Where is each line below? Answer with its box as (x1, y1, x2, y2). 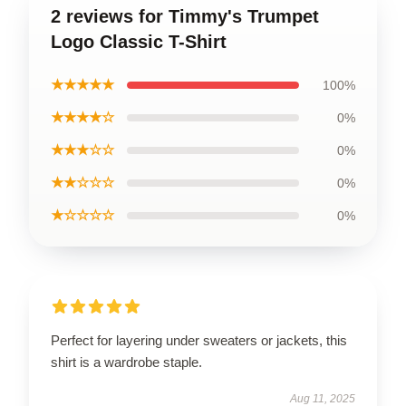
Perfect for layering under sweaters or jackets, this (51, 332, 347, 348)
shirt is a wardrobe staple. (51, 353, 202, 370)
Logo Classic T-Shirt (51, 31, 227, 52)
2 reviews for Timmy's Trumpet (51, 5, 319, 26)
